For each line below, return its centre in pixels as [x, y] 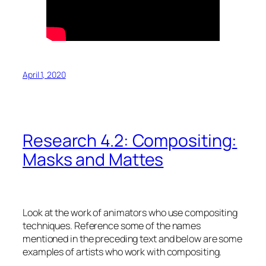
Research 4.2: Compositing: [130, 141]
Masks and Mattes [93, 160]
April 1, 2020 [44, 74]
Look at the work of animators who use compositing [130, 212]
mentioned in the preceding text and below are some [132, 238]
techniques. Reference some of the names [112, 225]
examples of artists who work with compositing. [122, 251]
